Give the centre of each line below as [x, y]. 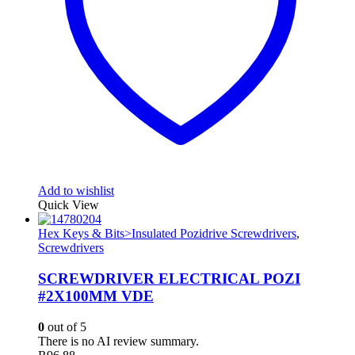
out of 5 [65, 326]
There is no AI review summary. [118, 341]
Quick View [69, 205]
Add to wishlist [76, 191]
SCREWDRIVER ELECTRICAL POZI [169, 279]
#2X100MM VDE [96, 296]
